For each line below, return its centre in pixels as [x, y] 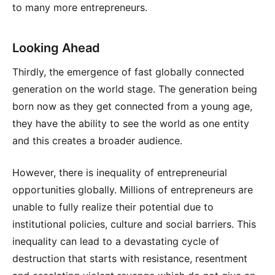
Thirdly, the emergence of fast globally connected [128, 72]
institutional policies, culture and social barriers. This [134, 224]
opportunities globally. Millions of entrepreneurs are [133, 189]
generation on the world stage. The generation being [135, 89]
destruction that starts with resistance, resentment [130, 258]
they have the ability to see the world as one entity [131, 123]
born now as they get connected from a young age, [132, 106]
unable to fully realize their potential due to [113, 207]
